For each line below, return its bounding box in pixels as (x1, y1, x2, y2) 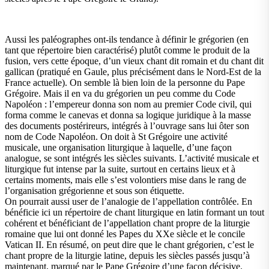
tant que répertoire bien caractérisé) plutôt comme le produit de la (5, 44, 250, 55)
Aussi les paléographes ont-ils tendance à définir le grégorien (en (5, 34, 249, 44)
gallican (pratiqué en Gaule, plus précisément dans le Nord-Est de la (5, 66, 261, 77)
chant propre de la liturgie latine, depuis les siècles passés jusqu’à (5, 250, 250, 261)
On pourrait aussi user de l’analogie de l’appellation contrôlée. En (5, 196, 252, 207)
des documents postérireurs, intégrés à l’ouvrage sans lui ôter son (5, 120, 249, 131)
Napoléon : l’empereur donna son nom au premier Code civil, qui (5, 98, 252, 109)
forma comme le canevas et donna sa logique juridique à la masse (5, 109, 251, 120)
